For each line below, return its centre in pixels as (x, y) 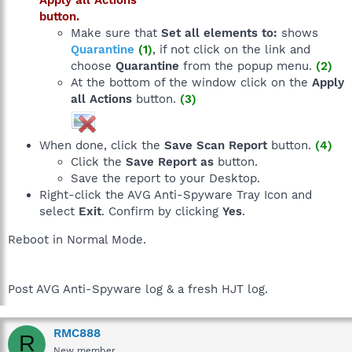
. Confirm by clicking (162, 211)
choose (93, 66)
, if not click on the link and (231, 49)
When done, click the (102, 145)
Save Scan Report (216, 145)
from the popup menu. (247, 66)
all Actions (101, 99)
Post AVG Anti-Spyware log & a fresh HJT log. (138, 289)
